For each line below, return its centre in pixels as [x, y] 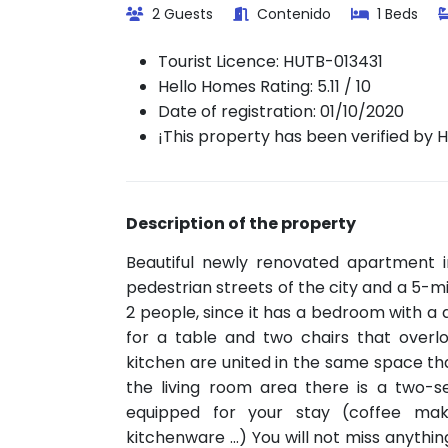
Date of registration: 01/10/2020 [281, 111]
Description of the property [241, 223]
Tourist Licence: [220, 61]
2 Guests [180, 14]
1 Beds [395, 14]
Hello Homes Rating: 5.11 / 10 [264, 86]
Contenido [292, 14]
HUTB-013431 [333, 61]
